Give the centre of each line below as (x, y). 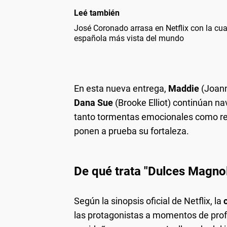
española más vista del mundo (129, 38)
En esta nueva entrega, (121, 88)
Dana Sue (94, 102)
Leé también (97, 13)
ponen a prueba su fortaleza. (131, 131)
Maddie (185, 88)
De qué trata (109, 171)
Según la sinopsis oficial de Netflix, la (149, 201)
